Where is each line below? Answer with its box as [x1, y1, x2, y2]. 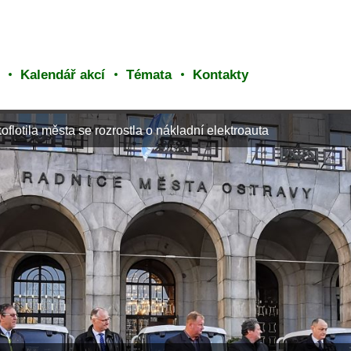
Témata [126, 67, 172, 82]
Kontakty [193, 67, 249, 82]
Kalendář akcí [20, 67, 106, 82]
